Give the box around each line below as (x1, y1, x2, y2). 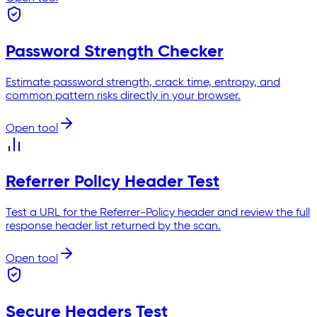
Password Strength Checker (6, 43, 224, 61)
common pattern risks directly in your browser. (6, 91, 241, 103)
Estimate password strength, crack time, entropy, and (6, 77, 280, 89)
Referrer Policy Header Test (6, 173, 219, 191)
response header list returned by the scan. (6, 220, 221, 232)
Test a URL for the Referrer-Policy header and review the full (6, 207, 310, 219)
